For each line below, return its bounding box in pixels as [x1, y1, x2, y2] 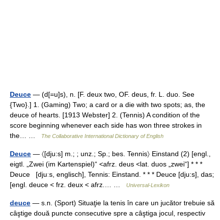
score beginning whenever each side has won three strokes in [10, 121, 202, 129]
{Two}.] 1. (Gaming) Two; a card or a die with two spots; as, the [10, 101, 205, 109]
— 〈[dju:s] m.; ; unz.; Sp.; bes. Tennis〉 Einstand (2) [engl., [31, 150, 211, 158]
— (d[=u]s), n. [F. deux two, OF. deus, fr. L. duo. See [31, 90, 194, 98]
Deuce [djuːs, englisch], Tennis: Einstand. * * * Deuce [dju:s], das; [10, 170, 214, 178]
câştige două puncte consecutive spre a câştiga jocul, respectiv [10, 209, 205, 217]
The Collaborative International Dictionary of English [41, 133, 164, 139]
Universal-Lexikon [126, 182, 169, 188]
